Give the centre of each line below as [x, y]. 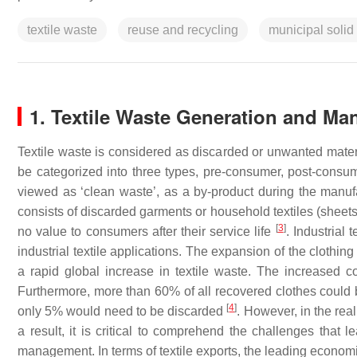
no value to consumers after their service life [147, 231]
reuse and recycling [183, 30]
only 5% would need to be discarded [122, 311]
